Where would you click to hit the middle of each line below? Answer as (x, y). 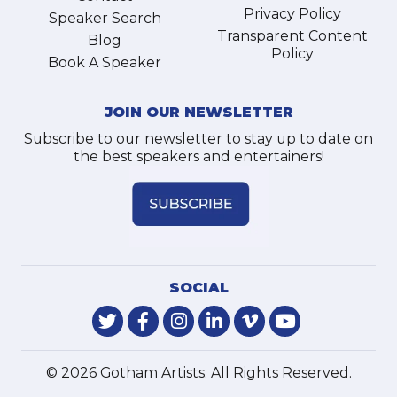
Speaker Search (105, 18)
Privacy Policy (292, 14)
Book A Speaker (105, 62)
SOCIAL (198, 288)
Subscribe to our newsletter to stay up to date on (198, 139)
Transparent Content (292, 36)
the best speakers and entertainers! (198, 156)
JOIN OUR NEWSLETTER (198, 112)
